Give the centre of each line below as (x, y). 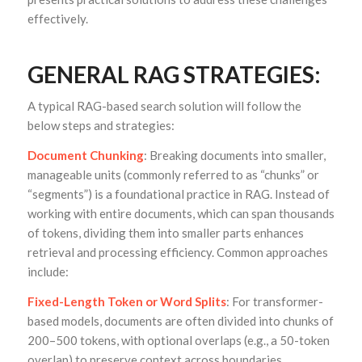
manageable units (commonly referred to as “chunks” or (173, 175)
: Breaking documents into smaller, (234, 156)
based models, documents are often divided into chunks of (180, 320)
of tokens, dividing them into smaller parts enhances (165, 233)
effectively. (57, 18)
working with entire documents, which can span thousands (181, 214)
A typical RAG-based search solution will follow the (164, 106)
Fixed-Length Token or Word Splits (126, 301)
